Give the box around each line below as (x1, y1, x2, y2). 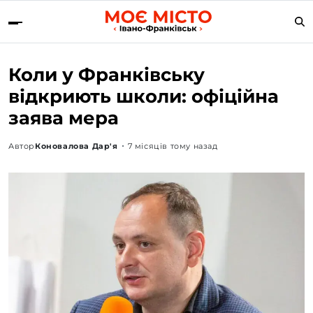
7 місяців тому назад (127, 140, 218, 151)
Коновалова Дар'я (35, 140, 118, 151)
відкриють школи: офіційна (8, 85, 279, 108)
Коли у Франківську (8, 63, 205, 86)
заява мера (8, 106, 119, 129)
